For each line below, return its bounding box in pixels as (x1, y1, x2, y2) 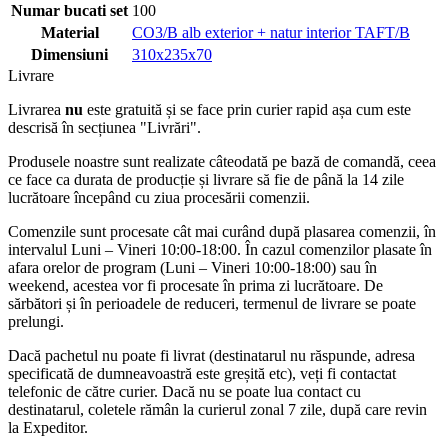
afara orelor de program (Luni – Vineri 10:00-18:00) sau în (8, 259, 377, 277)
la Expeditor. (8, 419, 88, 437)
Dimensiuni (31, 46, 108, 64)
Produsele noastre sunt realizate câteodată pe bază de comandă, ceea (8, 153, 436, 171)
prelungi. (8, 313, 64, 331)
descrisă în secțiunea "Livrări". (8, 119, 201, 137)
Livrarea (8, 101, 65, 119)
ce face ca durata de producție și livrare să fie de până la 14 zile (8, 171, 404, 189)
